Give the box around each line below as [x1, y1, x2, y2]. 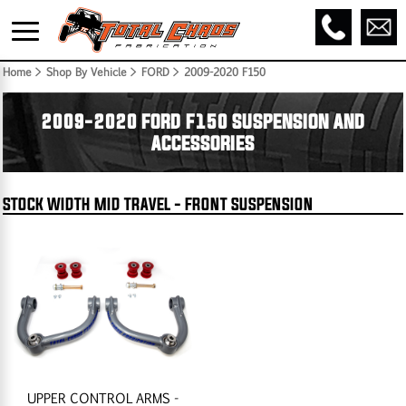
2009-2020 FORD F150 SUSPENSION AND [41, 111, 365, 132]
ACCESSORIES [151, 132, 255, 154]
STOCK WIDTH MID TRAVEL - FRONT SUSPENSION [3, 195, 314, 213]
